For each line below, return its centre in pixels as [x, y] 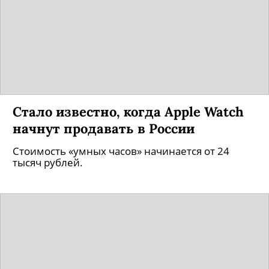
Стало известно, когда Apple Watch [128, 111]
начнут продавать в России [104, 128]
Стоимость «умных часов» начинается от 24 [121, 151]
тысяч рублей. [48, 162]
